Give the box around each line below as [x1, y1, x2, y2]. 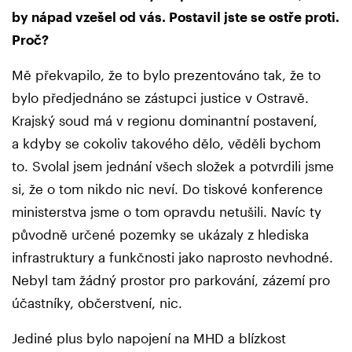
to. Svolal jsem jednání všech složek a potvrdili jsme [12, 158, 334, 174]
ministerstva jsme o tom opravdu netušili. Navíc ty [12, 203, 321, 220]
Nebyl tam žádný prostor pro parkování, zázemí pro [12, 272, 330, 288]
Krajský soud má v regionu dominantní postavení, [12, 112, 317, 129]
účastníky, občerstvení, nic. [12, 295, 186, 311]
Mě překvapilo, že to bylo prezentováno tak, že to [12, 67, 321, 83]
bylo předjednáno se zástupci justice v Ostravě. [12, 90, 309, 106]
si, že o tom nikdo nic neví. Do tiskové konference [12, 181, 323, 197]
